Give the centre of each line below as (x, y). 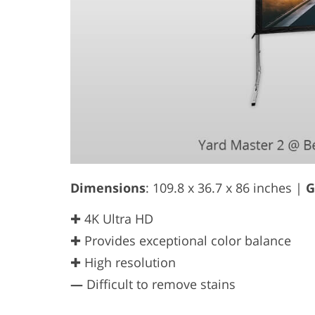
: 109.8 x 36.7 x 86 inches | (226, 187)
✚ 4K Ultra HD (112, 218)
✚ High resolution (123, 262)
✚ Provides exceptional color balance (181, 240)
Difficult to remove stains (159, 284)
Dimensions (108, 187)
